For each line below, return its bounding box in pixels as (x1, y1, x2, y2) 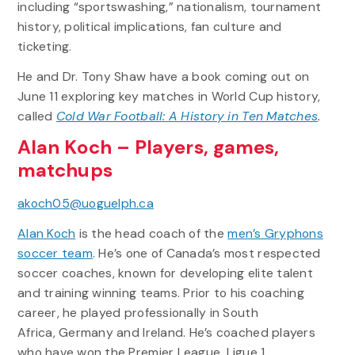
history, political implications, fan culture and (17, 18, 282, 36)
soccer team (17, 244, 93, 261)
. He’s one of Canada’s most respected (92, 244, 321, 261)
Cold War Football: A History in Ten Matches (55, 108, 319, 125)
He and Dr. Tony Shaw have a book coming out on (17, 68, 310, 86)
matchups (17, 158, 117, 184)
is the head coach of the (75, 224, 228, 242)
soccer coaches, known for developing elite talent (17, 264, 313, 281)
